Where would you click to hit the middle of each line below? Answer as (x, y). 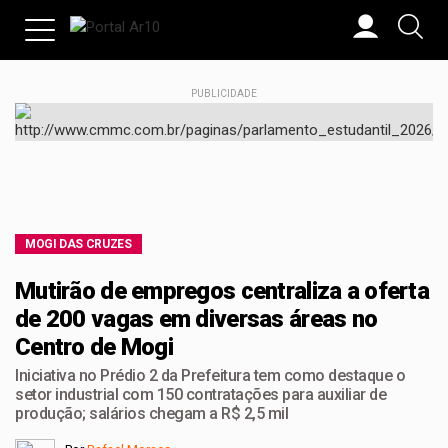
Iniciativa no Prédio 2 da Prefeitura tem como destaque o (210, 375)
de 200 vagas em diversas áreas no (196, 319)
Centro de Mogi (94, 347)
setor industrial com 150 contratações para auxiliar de (200, 394)
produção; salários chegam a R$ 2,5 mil (151, 413)
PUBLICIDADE (224, 93)
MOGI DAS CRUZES (78, 244)
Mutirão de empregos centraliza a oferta (222, 291)
